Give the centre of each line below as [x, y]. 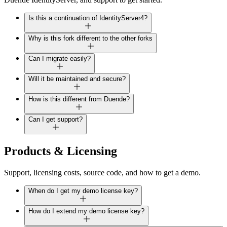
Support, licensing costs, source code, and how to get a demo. [102, 172]
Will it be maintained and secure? [77, 79]
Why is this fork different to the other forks [90, 38]
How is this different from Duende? [79, 99]
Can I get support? [55, 119]
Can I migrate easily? [60, 58]
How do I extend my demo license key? [86, 211]
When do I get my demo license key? [83, 191]
